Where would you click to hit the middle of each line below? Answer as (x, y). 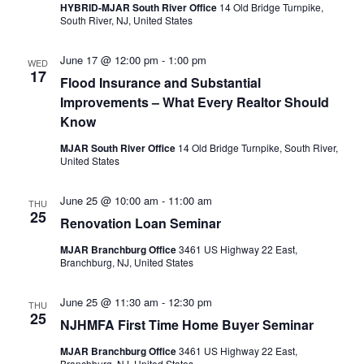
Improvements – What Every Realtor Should (194, 102)
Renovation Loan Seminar (140, 223)
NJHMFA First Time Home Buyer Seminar (186, 325)
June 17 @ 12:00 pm (109, 60)
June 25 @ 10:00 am (109, 201)
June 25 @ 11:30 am (109, 302)
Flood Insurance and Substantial (160, 83)
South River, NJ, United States (126, 20)
